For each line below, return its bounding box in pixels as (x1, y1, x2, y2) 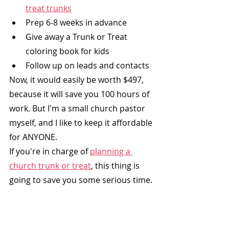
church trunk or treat (9, 159, 91, 171)
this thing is (93, 159, 142, 171)
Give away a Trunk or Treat (26, 31, 129, 42)
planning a (90, 145, 132, 157)
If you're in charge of (9, 145, 90, 157)
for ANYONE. (9, 131, 59, 143)
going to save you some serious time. (9, 174, 152, 186)
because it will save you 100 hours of (9, 88, 151, 100)
